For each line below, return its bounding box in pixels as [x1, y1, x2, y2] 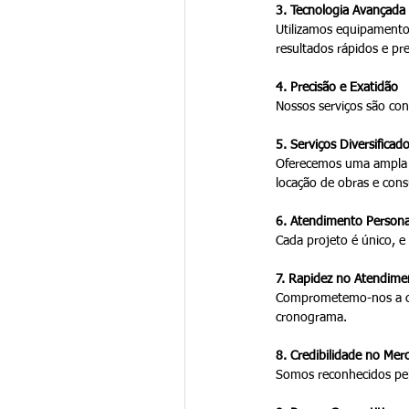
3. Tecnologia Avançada [275, 4, 405, 17]
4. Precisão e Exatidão [275, 80, 398, 94]
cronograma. [275, 310, 347, 324]
